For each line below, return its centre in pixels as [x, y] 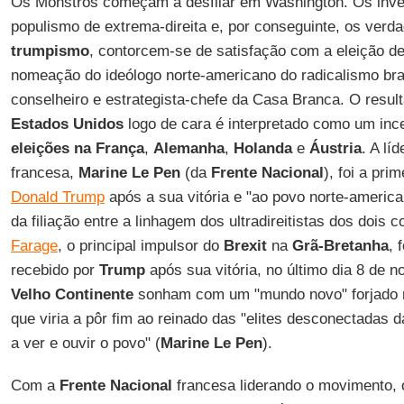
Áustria [335, 148]
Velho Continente [72, 294]
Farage [34, 246]
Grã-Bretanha [340, 246]
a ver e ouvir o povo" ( [85, 343]
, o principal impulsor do [140, 246]
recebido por [55, 270]
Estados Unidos [67, 124]
